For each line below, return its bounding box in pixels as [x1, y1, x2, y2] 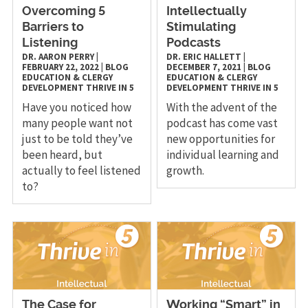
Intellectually [166, 5, 247, 19]
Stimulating [166, 21, 236, 34]
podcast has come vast [166, 115, 278, 131]
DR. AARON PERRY [21, 51, 96, 63]
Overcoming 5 [21, 5, 105, 19]
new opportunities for [166, 131, 276, 147]
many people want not [21, 115, 133, 131]
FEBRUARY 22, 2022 [21, 61, 99, 74]
